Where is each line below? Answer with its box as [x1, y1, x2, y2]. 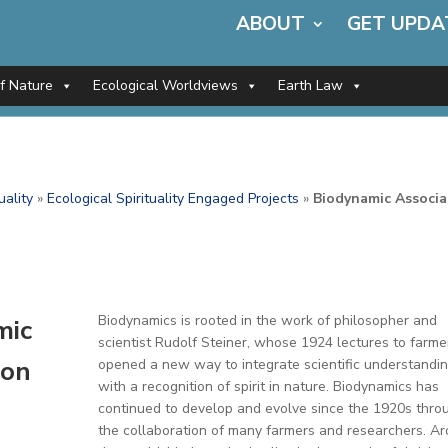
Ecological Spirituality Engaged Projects [47, 189, 300, 208]
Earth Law [278, 76, 343, 95]
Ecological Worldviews [93, 76, 238, 95]
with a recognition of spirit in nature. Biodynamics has [98, 377, 439, 396]
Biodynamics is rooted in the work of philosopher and [98, 311, 437, 330]
